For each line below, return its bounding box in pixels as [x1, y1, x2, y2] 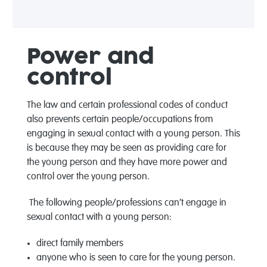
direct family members [36, 239, 126, 249]
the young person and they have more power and [26, 158, 227, 168]
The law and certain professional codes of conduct [26, 101, 228, 111]
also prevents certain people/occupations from [26, 115, 213, 125]
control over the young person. [26, 172, 152, 182]
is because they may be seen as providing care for [26, 144, 226, 154]
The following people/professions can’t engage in [26, 198, 226, 209]
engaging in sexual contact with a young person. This [26, 129, 240, 139]
